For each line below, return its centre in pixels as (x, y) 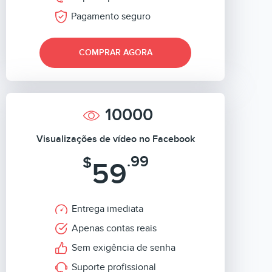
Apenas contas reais (114, 228)
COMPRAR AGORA (115, 53)
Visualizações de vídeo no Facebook (115, 139)
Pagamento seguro (111, 16)
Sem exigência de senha (124, 248)
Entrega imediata (107, 209)
